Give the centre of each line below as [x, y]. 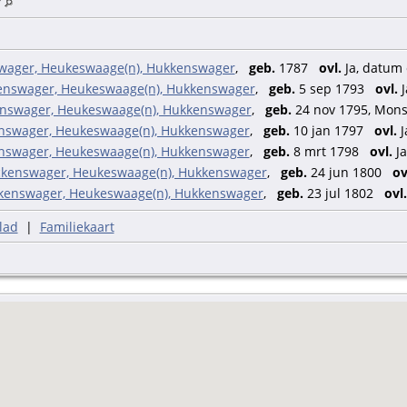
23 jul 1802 [343, 194]
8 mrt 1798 [329, 152]
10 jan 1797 [332, 131]
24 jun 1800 [349, 173]
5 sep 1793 [335, 89]
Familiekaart [77, 227]
